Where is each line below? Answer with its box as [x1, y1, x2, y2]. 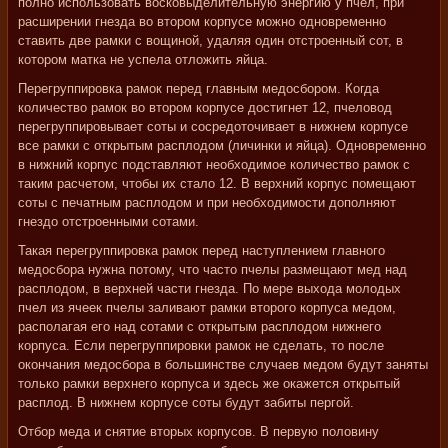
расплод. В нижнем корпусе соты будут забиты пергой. [18, 395, 354, 410]
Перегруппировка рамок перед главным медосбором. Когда [18, 81, 379, 96]
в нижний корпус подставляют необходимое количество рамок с [18, 157, 410, 172]
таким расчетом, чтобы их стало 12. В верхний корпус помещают [18, 176, 416, 191]
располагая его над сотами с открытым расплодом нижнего [18, 319, 381, 334]
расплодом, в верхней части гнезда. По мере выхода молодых [18, 281, 401, 296]
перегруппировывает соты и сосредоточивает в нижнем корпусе [18, 119, 408, 134]
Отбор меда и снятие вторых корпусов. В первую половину [18, 424, 379, 439]
